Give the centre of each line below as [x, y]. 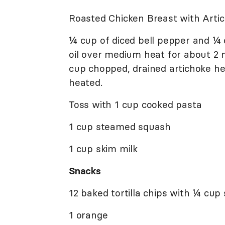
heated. [86, 82]
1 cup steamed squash [120, 126]
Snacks [85, 171]
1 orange [88, 215]
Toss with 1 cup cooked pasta [135, 104]
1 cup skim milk [103, 148]
